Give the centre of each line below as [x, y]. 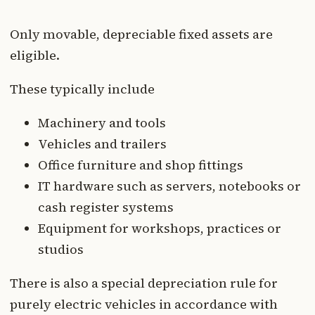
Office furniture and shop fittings [141, 165]
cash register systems [106, 207]
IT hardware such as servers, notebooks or [169, 186]
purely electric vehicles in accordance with [144, 304]
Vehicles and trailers [102, 143]
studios [61, 249]
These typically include [82, 89]
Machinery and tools [102, 122]
